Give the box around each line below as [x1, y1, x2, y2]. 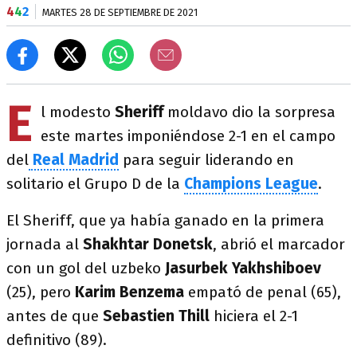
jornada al [6, 235, 83, 253]
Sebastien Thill [103, 307, 210, 325]
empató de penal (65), [184, 283, 341, 301]
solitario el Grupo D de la [6, 175, 184, 193]
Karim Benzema [71, 283, 184, 301]
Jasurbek [165, 259, 228, 277]
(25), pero [6, 283, 71, 301]
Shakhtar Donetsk [83, 235, 213, 253]
